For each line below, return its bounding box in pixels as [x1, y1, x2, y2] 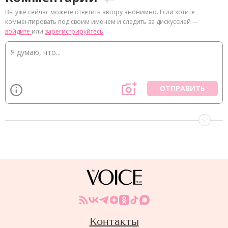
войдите [5, 27, 32, 36]
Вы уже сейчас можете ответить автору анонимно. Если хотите [5, 8, 195, 16]
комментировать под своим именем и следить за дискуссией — [5, 17, 198, 26]
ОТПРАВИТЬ [160, 83, 205, 93]
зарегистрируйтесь [45, 27, 103, 36]
